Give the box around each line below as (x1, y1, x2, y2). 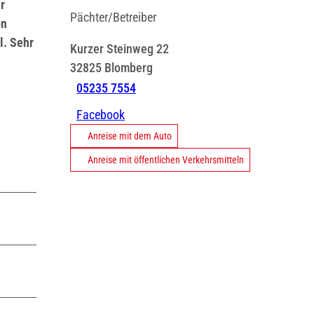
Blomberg (104, 60, 153, 75)
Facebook (76, 107, 125, 122)
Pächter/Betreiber (70, 9, 156, 25)
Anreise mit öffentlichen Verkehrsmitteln (88, 153, 244, 165)
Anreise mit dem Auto (88, 130, 172, 142)
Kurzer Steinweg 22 (70, 41, 169, 56)
